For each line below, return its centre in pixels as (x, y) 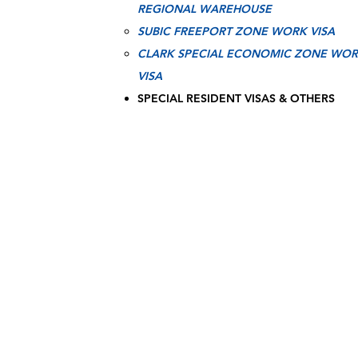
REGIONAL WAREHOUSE (205, 9)
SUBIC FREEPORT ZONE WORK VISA (236, 31)
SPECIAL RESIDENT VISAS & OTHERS (236, 98)
